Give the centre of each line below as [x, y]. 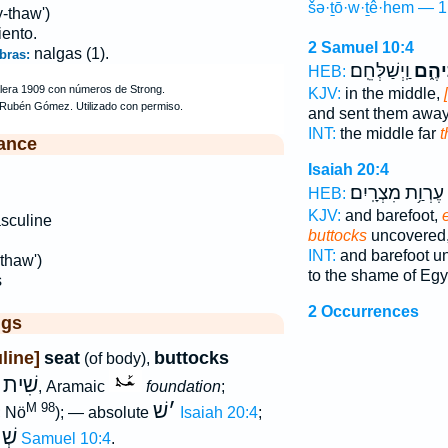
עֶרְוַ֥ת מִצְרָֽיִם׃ [396, 193]
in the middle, [392, 93]
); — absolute [103, 413]
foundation [183, 386]
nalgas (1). [71, 53]
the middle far [387, 133]
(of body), [116, 358]
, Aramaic [73, 386]
